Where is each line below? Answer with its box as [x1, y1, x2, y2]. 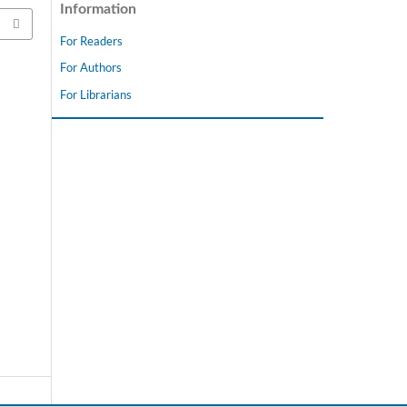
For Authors [60, 60, 122, 75]
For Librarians [60, 87, 132, 103]
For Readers [60, 33, 123, 48]
